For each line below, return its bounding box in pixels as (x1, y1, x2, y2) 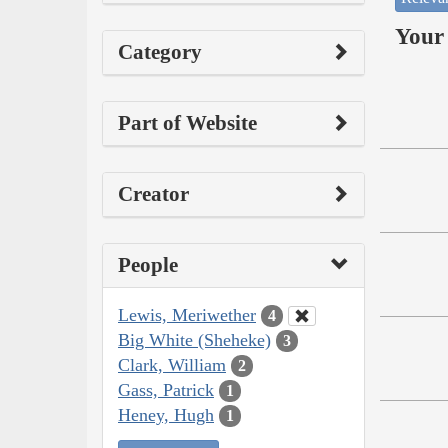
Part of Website (118, 110, 257, 135)
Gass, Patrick (118, 379, 214, 400)
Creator (118, 181, 189, 206)
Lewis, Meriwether (118, 304, 256, 325)
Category (118, 39, 202, 64)
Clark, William (118, 354, 226, 375)
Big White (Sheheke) (118, 329, 271, 350)
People (118, 252, 178, 277)
